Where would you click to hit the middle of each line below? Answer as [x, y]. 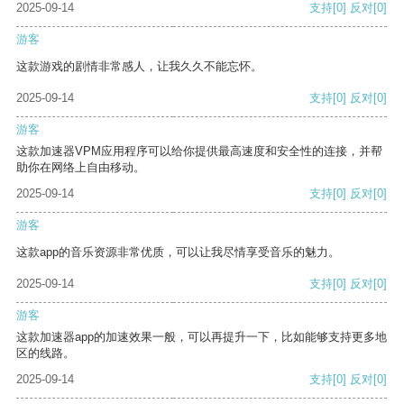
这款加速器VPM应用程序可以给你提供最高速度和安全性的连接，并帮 [199, 151]
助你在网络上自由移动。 [81, 168]
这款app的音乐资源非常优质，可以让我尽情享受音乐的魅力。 [178, 252]
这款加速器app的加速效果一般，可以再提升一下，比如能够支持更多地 [202, 337]
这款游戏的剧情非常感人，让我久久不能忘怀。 [139, 67]
